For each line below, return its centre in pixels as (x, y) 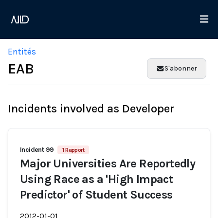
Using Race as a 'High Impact (97, 179)
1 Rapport (73, 150)
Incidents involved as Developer (91, 109)
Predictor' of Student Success (96, 195)
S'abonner (181, 68)
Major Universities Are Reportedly (108, 163)
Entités (22, 52)
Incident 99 (37, 150)
